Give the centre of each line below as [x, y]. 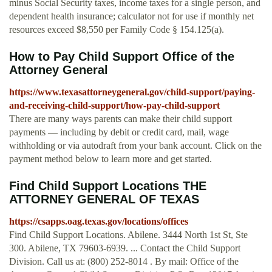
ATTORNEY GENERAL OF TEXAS [104, 199]
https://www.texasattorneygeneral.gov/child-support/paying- [132, 92]
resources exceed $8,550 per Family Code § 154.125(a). [117, 30]
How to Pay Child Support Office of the [122, 57]
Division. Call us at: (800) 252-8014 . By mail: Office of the [124, 262]
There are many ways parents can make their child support [121, 119]
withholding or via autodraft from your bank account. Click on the [135, 146]
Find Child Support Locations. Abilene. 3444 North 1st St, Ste [128, 235]
